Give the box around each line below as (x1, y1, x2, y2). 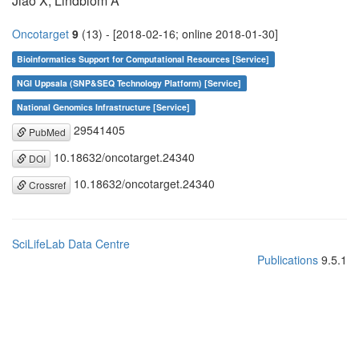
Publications (257, 252, 318, 268)
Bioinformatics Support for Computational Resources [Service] (17, 53, 270, 66)
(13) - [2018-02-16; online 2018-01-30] (79, 26, 278, 42)
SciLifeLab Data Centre (12, 236, 130, 252)
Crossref (26, 178, 66, 192)
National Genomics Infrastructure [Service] (17, 101, 191, 114)
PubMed (26, 124, 66, 139)
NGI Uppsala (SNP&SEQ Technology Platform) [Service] (17, 77, 242, 90)
